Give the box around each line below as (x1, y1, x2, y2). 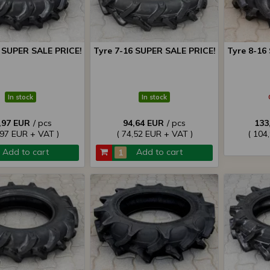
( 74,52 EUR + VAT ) (116, 128, 193, 139)
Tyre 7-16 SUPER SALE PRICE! (93, 45, 216, 56)
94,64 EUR (123, 118, 164, 128)
